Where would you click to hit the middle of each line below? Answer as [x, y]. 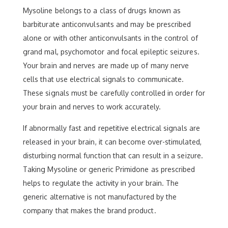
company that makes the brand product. [90, 210]
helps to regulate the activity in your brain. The [101, 183]
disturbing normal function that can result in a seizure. [113, 155]
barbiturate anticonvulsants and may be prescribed [107, 24]
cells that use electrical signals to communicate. [104, 79]
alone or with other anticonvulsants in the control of [110, 38]
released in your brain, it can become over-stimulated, [112, 141]
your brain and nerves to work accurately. [92, 106]
